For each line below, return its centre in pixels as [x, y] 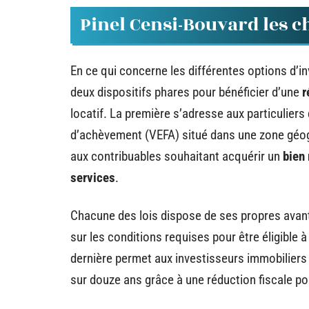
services [93, 177]
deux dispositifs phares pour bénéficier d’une [186, 92]
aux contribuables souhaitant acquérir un [177, 156]
